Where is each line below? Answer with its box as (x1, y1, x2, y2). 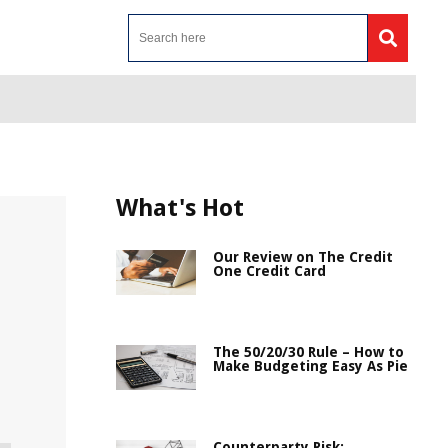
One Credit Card (213, 263, 326, 279)
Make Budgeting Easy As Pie (213, 358, 408, 374)
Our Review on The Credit (213, 249, 393, 265)
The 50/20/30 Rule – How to (213, 344, 404, 360)
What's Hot (116, 194, 244, 222)
